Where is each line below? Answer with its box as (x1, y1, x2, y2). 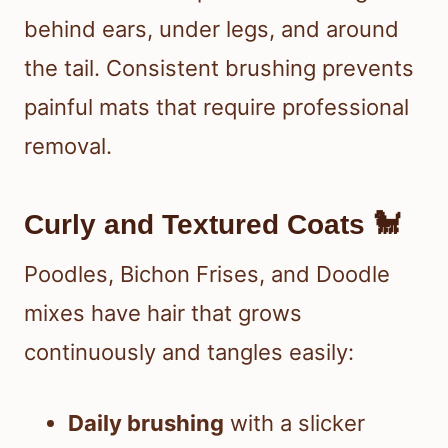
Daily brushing (68, 410, 224, 437)
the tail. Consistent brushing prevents (24, 55, 414, 82)
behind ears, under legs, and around (24, 16, 399, 43)
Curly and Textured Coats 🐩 (24, 209, 401, 241)
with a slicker (224, 410, 365, 437)
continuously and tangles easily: (24, 339, 354, 366)
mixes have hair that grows (24, 300, 302, 327)
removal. (24, 133, 112, 160)
